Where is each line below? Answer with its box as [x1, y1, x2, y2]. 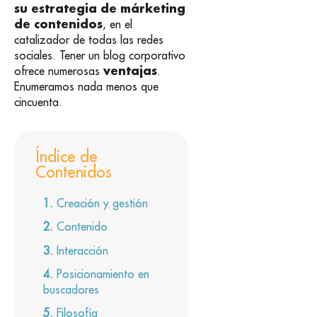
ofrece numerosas [14, 63, 103, 78]
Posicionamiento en [57, 266, 150, 281]
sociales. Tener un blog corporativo [14, 47, 185, 62]
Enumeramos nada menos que [14, 79, 158, 93]
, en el [103, 16, 132, 31]
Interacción [57, 243, 109, 258]
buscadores [43, 282, 100, 296]
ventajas [103, 62, 157, 78]
